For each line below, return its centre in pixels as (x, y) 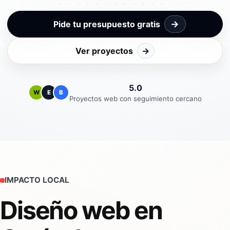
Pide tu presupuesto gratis (107, 24)
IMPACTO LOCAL (37, 180)
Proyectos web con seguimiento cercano (136, 98)
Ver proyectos (104, 51)
